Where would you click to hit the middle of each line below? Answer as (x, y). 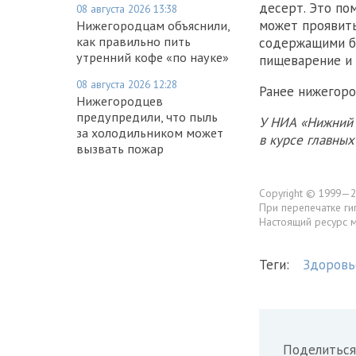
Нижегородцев (120, 101)
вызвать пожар (120, 148)
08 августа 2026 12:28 (127, 84)
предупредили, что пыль (147, 116)
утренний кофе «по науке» (153, 57)
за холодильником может (150, 132)
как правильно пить (133, 41)
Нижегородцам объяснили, (153, 25)
